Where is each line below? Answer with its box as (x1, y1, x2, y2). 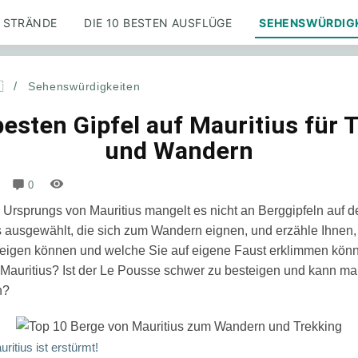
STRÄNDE (2, 15, 58, 30)
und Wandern (105, 137, 253, 165)
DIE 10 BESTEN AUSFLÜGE (84, 15, 233, 30)
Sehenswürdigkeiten (27, 79, 141, 93)
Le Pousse (100, 264, 164, 278)
